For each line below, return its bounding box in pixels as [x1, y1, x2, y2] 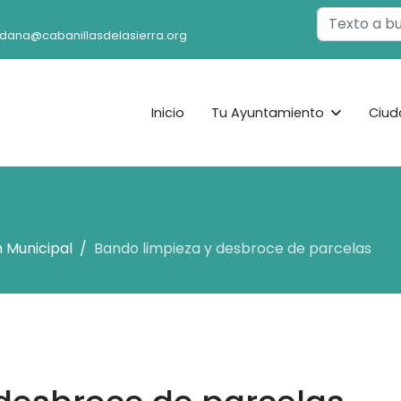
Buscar [316, 6, 358, 24]
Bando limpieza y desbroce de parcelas [94, 237, 371, 259]
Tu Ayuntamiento [211, 103, 324, 122]
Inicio [151, 103, 184, 122]
